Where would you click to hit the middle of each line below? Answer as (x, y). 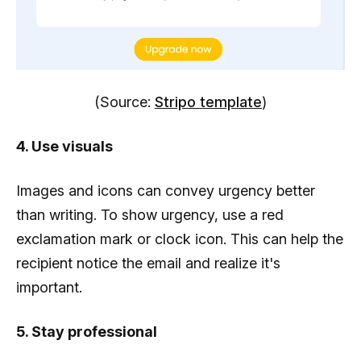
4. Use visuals (64, 147)
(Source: (124, 102)
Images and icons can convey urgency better (166, 191)
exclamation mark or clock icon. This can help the (180, 239)
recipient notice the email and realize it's (148, 263)
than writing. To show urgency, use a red (150, 215)
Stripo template (208, 102)
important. (49, 288)
